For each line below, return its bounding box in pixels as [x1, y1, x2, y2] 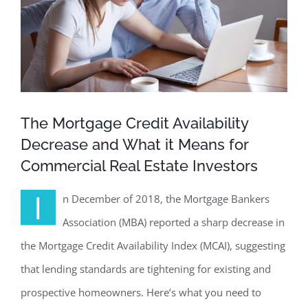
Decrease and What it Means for [21, 135, 248, 154]
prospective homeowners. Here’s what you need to [21, 285, 261, 300]
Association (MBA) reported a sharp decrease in [63, 215, 285, 230]
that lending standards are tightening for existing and [21, 262, 271, 276]
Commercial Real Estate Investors [21, 157, 258, 175]
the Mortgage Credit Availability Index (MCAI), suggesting [21, 239, 285, 253]
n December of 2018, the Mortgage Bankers [63, 192, 269, 206]
